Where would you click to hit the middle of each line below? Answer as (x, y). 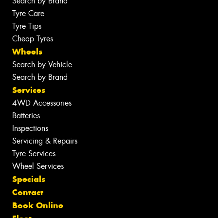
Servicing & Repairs (45, 141)
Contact (28, 192)
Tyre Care (28, 13)
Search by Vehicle (42, 64)
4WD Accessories (42, 103)
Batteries (26, 115)
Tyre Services (34, 153)
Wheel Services (38, 166)
